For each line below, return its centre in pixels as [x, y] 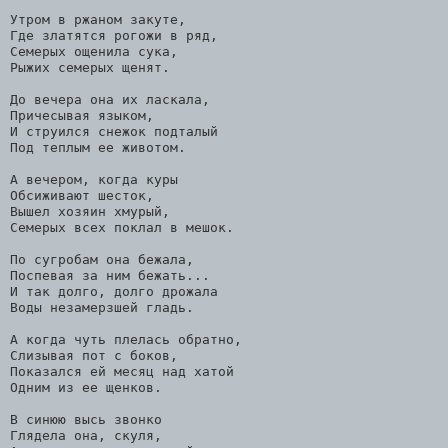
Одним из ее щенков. [86, 387]
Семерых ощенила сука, [94, 51]
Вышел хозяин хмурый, [90, 211]
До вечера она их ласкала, [110, 99]
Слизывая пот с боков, [94, 355]
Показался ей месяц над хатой [122, 371]
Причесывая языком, [82, 115]
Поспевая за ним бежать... [110, 275]
